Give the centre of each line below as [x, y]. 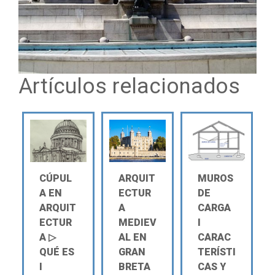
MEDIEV [137, 223]
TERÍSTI [217, 252]
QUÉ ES [56, 252]
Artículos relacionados [129, 86]
